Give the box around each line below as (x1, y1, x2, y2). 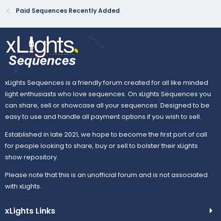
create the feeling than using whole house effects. (15, 2, 175, 12)
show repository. (5, 152, 58, 162)
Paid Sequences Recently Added (16, 6, 120, 15)
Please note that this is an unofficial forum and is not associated (5, 170, 208, 180)
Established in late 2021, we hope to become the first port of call (5, 130, 207, 140)
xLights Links (5, 205, 55, 217)
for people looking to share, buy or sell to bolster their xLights (5, 141, 198, 151)
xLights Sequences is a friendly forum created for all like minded (5, 78, 208, 88)
